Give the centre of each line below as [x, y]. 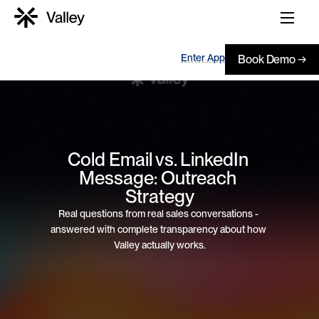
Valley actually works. [159, 245]
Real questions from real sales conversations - [158, 213]
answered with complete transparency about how [158, 229]
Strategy [159, 196]
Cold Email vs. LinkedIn [158, 159]
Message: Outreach [158, 177]
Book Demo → [272, 59]
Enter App [203, 57]
